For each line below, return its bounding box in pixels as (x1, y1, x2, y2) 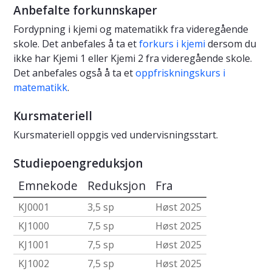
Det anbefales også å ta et (13, 66, 135, 80)
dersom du (205, 37, 256, 51)
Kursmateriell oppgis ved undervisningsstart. (13, 128, 218, 142)
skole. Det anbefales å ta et (13, 37, 139, 51)
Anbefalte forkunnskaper (13, 2, 157, 19)
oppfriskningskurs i (135, 66, 225, 80)
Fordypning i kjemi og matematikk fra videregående (13, 22, 248, 36)
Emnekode (18, 177, 78, 194)
